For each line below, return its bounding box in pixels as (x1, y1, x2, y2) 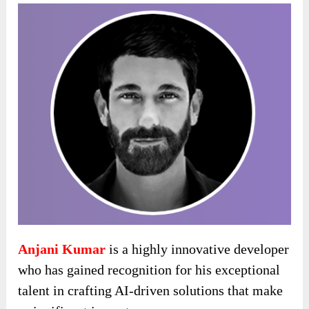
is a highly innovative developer (106, 241, 290, 257)
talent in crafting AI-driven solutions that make (18, 282, 283, 298)
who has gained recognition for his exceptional (18, 261, 281, 277)
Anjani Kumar (18, 241, 106, 257)
